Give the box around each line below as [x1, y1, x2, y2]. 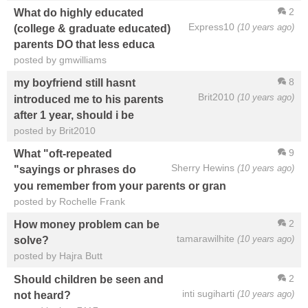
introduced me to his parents [14, 92, 164, 105]
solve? [14, 234, 49, 247]
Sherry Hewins [171, 162, 234, 174]
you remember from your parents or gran [14, 179, 226, 192]
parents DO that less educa [14, 38, 155, 51]
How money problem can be [14, 218, 159, 231]
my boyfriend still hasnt [14, 76, 135, 89]
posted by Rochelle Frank [14, 196, 125, 207]
